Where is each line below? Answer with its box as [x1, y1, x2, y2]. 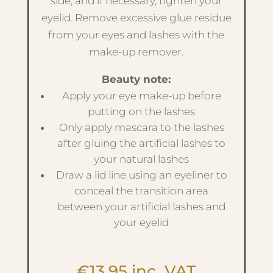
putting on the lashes [88, 105, 196, 118]
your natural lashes [94, 153, 190, 165]
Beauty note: [102, 73, 171, 85]
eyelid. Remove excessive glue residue [41, 12, 232, 24]
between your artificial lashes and [57, 200, 226, 213]
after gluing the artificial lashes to [57, 137, 226, 149]
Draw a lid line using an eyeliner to [55, 169, 227, 181]
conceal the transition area [74, 185, 209, 197]
